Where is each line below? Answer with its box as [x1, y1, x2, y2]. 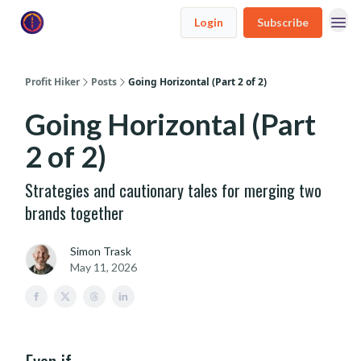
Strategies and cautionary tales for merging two [25, 178, 322, 202]
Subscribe [257, 15, 309, 29]
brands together [25, 201, 124, 225]
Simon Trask [70, 244, 131, 258]
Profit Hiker [25, 75, 80, 89]
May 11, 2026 [70, 260, 137, 274]
